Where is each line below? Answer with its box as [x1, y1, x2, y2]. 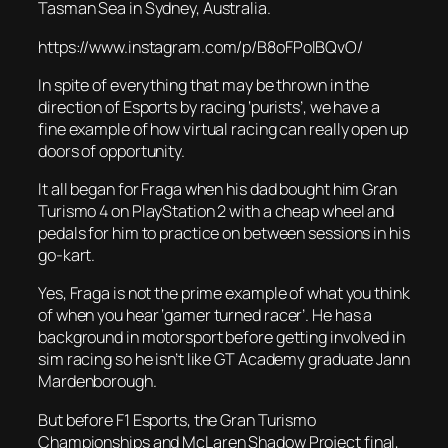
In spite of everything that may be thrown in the [38, 73, 370, 96]
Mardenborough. [38, 370, 157, 393]
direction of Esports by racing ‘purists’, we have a [38, 95, 380, 118]
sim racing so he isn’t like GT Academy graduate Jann [38, 348, 410, 371]
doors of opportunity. [38, 139, 185, 162]
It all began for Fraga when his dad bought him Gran [38, 178, 397, 201]
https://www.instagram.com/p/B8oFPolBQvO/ [38, 35, 363, 58]
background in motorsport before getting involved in [38, 326, 405, 349]
